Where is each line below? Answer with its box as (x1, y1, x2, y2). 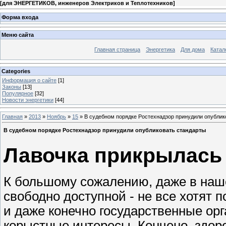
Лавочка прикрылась (4, 143, 222, 167)
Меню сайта (2, 32, 34, 38)
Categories (2, 68, 30, 74)
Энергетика (146, 46, 175, 53)
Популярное (2, 90, 33, 96)
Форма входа (2, 14, 38, 20)
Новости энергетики (2, 96, 53, 103)
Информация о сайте (2, 77, 56, 83)
